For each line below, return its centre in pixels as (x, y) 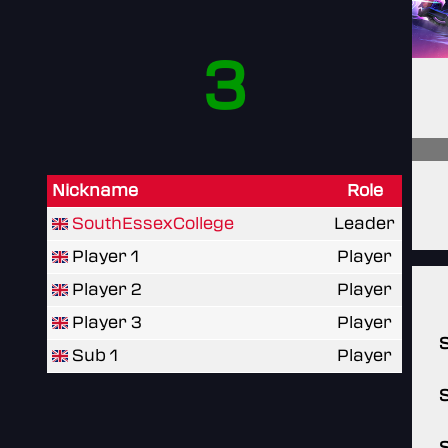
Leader (364, 223)
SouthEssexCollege (153, 223)
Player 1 (103, 256)
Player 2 (105, 289)
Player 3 (105, 322)
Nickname (95, 190)
